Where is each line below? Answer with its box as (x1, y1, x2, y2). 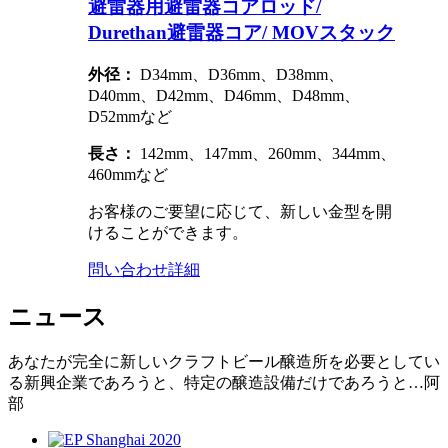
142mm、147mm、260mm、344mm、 (136, 144, 396, 162)
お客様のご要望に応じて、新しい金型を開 (88, 202, 392, 220)
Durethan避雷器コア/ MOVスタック (88, 21, 395, 43)
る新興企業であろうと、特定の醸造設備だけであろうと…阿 (8, 374, 440, 392)
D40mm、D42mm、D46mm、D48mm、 (88, 86, 360, 104)
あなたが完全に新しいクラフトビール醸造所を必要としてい (8, 353, 440, 371)
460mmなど (88, 165, 168, 183)
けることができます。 (88, 223, 248, 241)
